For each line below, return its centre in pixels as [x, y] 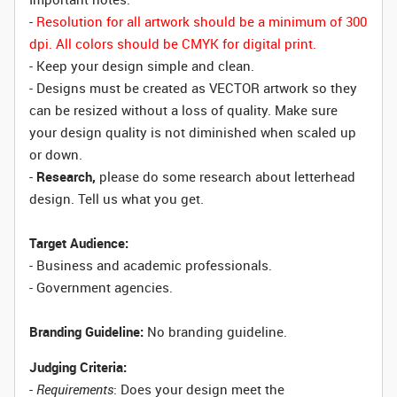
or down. [56, 154]
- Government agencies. [101, 287]
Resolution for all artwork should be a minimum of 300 [202, 21]
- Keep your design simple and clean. [144, 66]
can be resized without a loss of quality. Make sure [183, 110]
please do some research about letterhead [227, 176]
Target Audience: [79, 243]
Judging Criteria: [78, 367]
